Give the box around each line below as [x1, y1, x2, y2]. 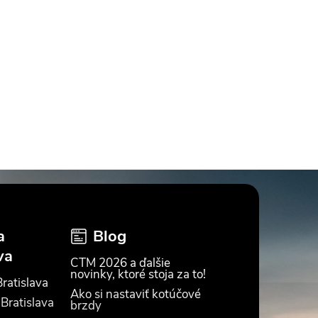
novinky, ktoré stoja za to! [70, 266, 207, 283]
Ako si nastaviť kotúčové [70, 286, 202, 302]
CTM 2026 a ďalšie [70, 255, 171, 271]
